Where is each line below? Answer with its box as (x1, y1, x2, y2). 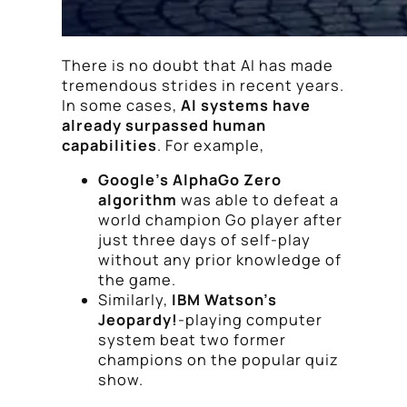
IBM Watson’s (172, 290, 277, 311)
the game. (98, 270, 176, 291)
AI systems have (181, 95, 311, 116)
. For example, (157, 135, 264, 156)
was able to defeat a (177, 190, 339, 211)
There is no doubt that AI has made (62, 55, 333, 76)
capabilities (62, 135, 157, 156)
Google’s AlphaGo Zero (98, 170, 282, 191)
